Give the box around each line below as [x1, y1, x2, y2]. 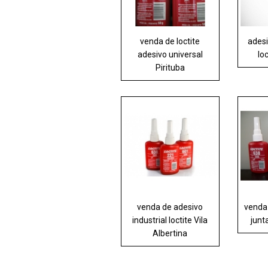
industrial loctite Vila [132, 215, 208, 226]
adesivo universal [137, 50, 203, 60]
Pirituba [155, 63, 185, 73]
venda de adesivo [137, 202, 203, 212]
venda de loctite [140, 36, 200, 47]
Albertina [153, 229, 188, 239]
